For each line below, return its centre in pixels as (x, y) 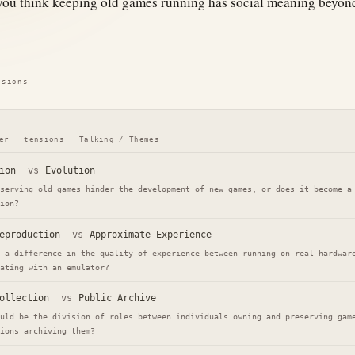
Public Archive (117, 298)
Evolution (70, 171)
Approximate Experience (150, 234)
